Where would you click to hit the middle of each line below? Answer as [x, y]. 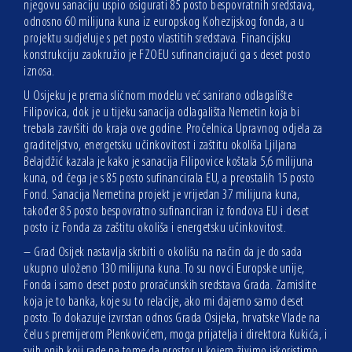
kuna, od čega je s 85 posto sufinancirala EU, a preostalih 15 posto [169, 178]
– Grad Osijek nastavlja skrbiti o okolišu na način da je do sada [163, 252]
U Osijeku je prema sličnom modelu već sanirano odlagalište [158, 96]
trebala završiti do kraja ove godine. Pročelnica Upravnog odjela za [173, 129]
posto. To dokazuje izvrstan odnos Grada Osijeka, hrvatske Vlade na [172, 318]
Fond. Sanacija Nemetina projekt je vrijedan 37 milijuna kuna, [162, 195]
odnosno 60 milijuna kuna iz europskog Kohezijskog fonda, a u [164, 22]
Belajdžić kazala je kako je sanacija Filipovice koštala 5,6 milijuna [168, 162]
